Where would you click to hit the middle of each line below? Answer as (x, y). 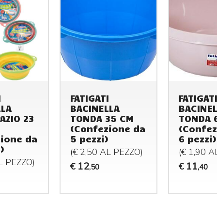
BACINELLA (95, 108)
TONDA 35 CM (102, 118)
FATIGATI (90, 98)
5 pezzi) (90, 139)
